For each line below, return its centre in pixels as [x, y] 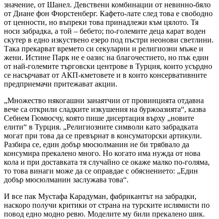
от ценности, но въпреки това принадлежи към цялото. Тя [101, 22]
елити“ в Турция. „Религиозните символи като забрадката [101, 127]
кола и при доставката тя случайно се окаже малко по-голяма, [107, 162]
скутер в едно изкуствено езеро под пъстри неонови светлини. [109, 40]
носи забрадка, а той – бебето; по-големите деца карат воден [105, 31]
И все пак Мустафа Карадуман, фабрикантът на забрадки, [100, 197]
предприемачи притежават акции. [61, 84]
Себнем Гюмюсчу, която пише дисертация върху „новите [99, 118]
